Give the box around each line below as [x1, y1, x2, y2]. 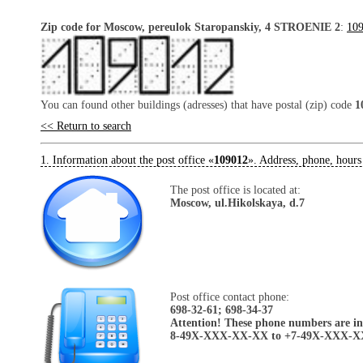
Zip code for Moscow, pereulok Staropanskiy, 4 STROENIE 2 [41, 21, 340, 33]
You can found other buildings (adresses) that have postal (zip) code [41, 98, 355, 111]
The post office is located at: [170, 183, 301, 196]
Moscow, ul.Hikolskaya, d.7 [170, 196, 305, 209]
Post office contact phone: [170, 290, 289, 303]
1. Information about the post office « [41, 153, 214, 166]
